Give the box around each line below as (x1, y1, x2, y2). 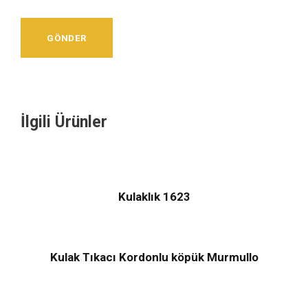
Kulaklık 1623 (118, 190, 190, 204)
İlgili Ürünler (21, 113, 107, 132)
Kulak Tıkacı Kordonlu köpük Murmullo (49, 250, 258, 265)
